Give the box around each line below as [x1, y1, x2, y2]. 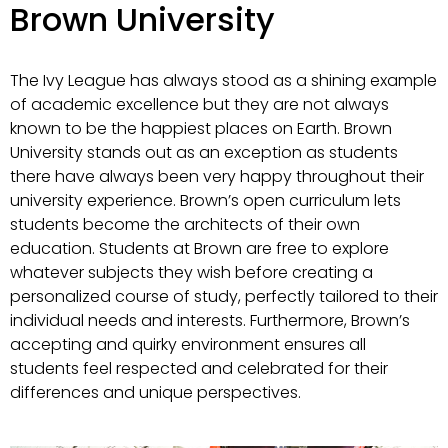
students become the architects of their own [10, 213, 360, 236]
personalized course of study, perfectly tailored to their [10, 285, 438, 308]
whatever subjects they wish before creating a [10, 261, 373, 284]
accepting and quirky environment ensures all [10, 333, 366, 356]
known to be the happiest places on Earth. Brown [10, 117, 392, 140]
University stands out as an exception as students [10, 141, 398, 164]
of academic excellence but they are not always [10, 93, 389, 116]
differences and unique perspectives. [10, 381, 301, 404]
